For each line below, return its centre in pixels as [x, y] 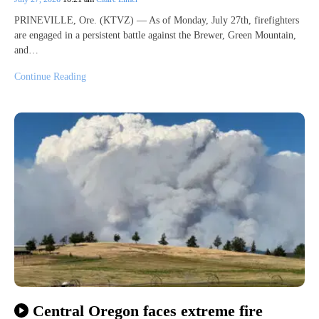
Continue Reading [50, 77]
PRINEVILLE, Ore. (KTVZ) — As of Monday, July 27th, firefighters [157, 21]
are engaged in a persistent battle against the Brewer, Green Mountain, [155, 36]
